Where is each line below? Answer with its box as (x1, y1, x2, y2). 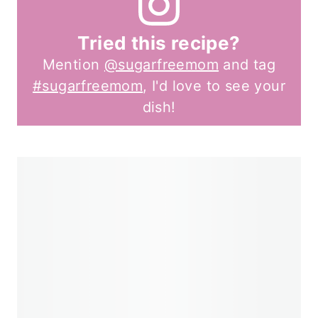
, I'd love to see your (143, 77, 285, 94)
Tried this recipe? (77, 31, 241, 54)
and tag (219, 55, 276, 73)
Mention (42, 55, 104, 73)
